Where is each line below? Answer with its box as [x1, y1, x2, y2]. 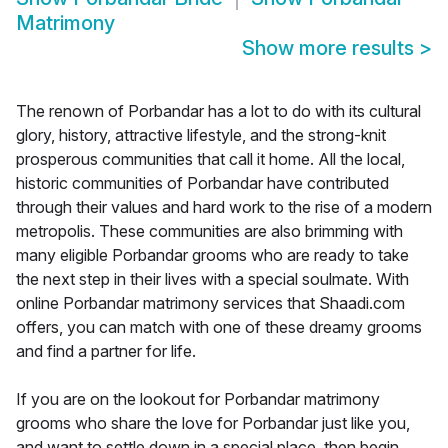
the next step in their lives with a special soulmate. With [16, 269, 409, 290]
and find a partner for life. [16, 341, 196, 362]
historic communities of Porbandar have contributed [16, 173, 389, 194]
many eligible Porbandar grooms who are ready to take [16, 245, 409, 266]
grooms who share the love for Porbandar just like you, [16, 413, 410, 434]
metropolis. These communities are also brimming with [16, 221, 403, 242]
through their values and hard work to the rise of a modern [16, 197, 432, 218]
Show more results [242, 36, 419, 61]
